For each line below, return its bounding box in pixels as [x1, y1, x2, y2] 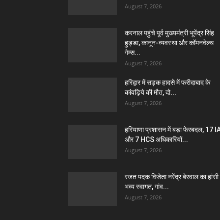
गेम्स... [125, 48, 140, 56]
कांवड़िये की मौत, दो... [125, 88, 176, 96]
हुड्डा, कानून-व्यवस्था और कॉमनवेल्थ [125, 38, 214, 47]
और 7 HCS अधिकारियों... [125, 135, 188, 143]
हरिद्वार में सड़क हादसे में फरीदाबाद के [125, 78, 210, 86]
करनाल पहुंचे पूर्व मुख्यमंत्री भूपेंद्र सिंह [125, 28, 214, 37]
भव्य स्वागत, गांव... [125, 182, 169, 191]
